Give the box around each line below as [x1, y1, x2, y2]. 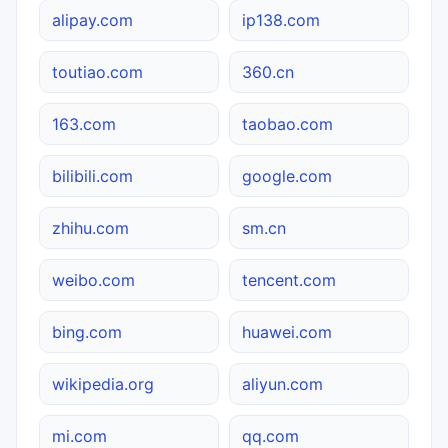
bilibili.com [52, 165, 133, 186]
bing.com [52, 321, 122, 342]
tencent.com [242, 269, 336, 290]
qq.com [242, 425, 299, 446]
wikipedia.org [52, 373, 154, 394]
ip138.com [242, 9, 320, 30]
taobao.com [242, 113, 333, 134]
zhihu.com [52, 217, 129, 238]
